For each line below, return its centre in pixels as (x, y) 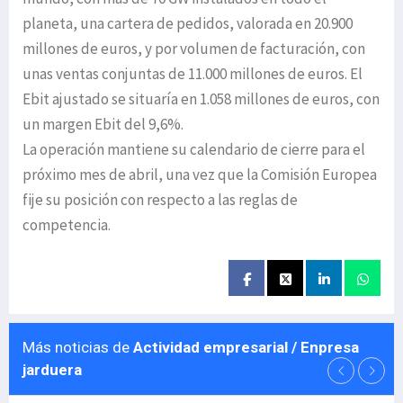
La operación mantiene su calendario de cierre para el (194, 149)
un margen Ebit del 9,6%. (103, 124)
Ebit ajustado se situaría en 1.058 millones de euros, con (201, 99)
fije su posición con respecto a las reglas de (160, 200)
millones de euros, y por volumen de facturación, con (194, 49)
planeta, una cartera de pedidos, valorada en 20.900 (188, 23)
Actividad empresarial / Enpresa (246, 347)
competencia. (67, 225)
